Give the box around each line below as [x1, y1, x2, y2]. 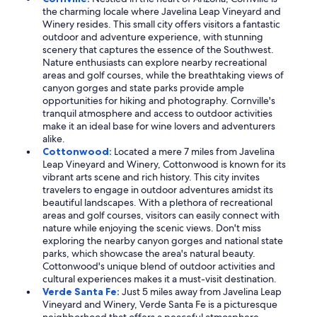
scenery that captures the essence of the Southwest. [42, 43, 274, 57]
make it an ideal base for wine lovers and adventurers [42, 120, 275, 133]
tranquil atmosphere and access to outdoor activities [42, 107, 272, 120]
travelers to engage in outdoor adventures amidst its [42, 183, 273, 197]
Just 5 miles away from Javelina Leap [122, 285, 282, 299]
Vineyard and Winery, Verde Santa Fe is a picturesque [42, 298, 277, 311]
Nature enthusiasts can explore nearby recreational [42, 56, 267, 69]
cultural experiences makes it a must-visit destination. [42, 272, 277, 286]
